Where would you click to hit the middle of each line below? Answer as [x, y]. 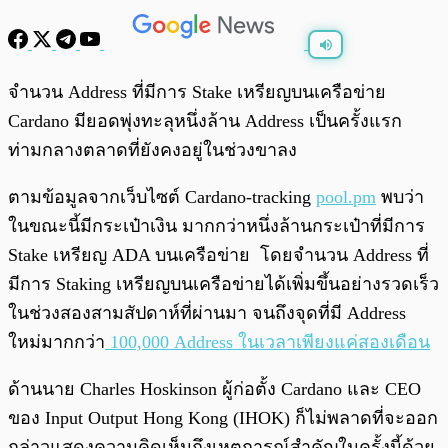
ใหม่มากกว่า [56, 342]
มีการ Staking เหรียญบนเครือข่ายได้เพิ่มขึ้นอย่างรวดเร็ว [223, 284]
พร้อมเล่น [81, 82]
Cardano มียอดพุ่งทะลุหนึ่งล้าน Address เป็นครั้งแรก [205, 121]
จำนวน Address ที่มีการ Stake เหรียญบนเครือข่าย [197, 92]
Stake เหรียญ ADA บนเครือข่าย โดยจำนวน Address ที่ [218, 255]
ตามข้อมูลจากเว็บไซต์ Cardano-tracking [162, 197]
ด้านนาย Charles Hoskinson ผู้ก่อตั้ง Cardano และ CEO [214, 389]
